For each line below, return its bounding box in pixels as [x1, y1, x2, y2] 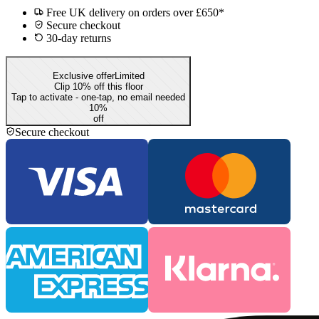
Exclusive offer [52, 70, 115, 81]
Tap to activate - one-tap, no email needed [11, 91, 185, 103]
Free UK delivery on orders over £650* [43, 6, 224, 19]
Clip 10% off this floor [53, 80, 143, 92]
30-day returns [43, 31, 111, 44]
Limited [114, 70, 145, 81]
